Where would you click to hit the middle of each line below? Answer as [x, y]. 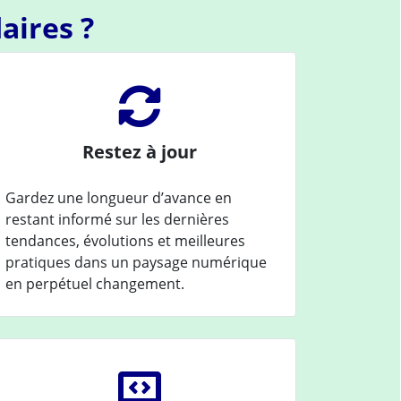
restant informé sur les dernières [117, 219]
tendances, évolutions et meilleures [125, 240]
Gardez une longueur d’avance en [119, 197]
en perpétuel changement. [95, 283]
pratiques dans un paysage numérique [136, 262]
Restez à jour [140, 151]
